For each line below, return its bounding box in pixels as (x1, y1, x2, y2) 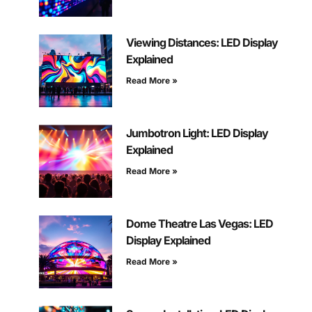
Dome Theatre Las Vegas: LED (125, 217, 273, 231)
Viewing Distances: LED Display (125, 36, 278, 50)
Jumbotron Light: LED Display (125, 126, 268, 141)
